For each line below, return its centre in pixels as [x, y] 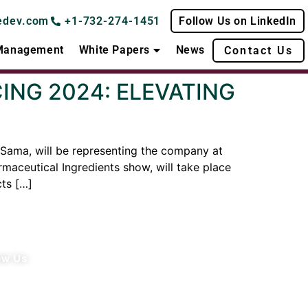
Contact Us [258, 50]
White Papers [114, 50]
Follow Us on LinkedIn [238, 21]
